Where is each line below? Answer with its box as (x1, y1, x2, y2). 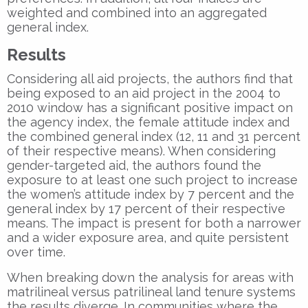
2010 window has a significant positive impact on (7, 100, 293, 115)
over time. (7, 244, 65, 259)
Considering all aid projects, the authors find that (7, 71, 293, 86)
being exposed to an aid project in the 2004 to (7, 85, 280, 100)
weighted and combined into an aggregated (7, 5, 267, 20)
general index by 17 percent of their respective (7, 201, 285, 216)
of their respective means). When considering (7, 143, 276, 158)
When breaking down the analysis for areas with (7, 269, 294, 285)
